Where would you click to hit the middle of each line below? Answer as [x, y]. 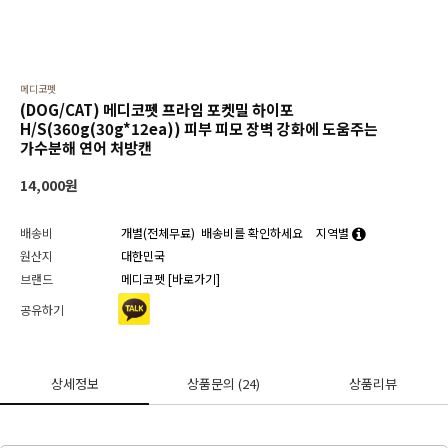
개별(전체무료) [158, 232]
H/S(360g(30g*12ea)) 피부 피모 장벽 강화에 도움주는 [199, 128]
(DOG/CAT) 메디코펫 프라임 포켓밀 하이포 [157, 109]
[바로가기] [194, 278]
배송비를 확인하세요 [252, 232]
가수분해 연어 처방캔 [86, 147]
